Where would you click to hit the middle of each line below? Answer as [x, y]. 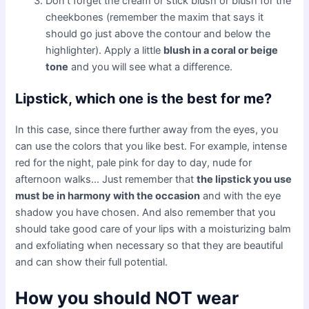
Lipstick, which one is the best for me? [144, 99]
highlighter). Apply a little [105, 50]
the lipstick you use [245, 180]
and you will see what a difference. [151, 67]
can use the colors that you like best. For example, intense [151, 147]
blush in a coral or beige [221, 50]
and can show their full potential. [92, 262]
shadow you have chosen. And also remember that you [146, 213]
